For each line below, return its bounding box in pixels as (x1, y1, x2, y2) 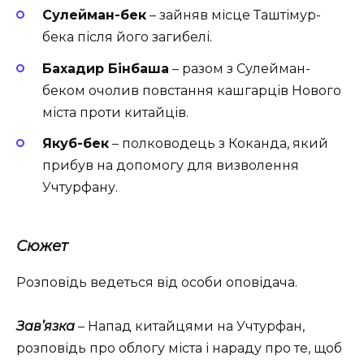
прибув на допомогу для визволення (42, 157, 299, 173)
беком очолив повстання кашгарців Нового (42, 82, 341, 98)
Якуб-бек (42, 135, 109, 151)
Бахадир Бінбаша (42, 60, 169, 76)
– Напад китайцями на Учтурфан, (78, 318, 305, 335)
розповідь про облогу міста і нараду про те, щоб (16, 340, 342, 357)
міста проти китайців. (42, 104, 188, 120)
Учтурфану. (42, 179, 118, 195)
